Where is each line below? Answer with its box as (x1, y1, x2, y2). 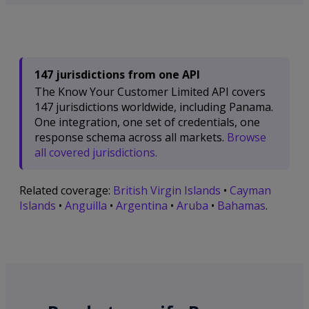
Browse (227, 129, 266, 145)
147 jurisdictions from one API (34, 66, 200, 82)
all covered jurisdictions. (34, 144, 157, 160)
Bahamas (217, 198, 266, 214)
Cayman (230, 183, 271, 199)
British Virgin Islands (113, 183, 221, 199)
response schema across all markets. (34, 129, 227, 145)
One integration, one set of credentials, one (34, 114, 260, 130)
